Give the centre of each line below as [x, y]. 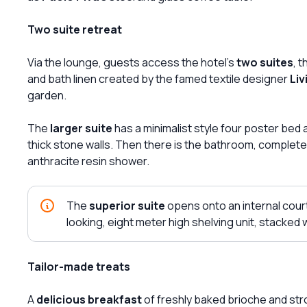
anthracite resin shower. [88, 161]
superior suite [127, 205]
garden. [47, 95]
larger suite [81, 128]
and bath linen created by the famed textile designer [159, 78]
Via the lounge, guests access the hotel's [132, 62]
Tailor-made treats [79, 266]
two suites [265, 62]
